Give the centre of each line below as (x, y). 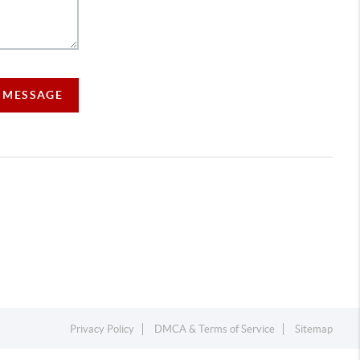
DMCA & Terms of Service (215, 329)
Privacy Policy (102, 329)
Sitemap (314, 329)
